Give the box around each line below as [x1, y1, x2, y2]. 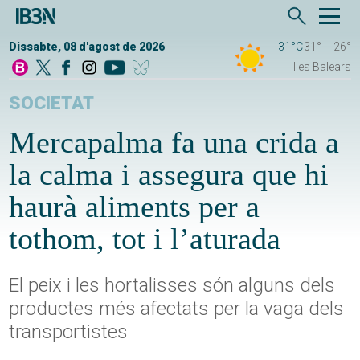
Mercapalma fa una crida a [9, 125, 340, 160]
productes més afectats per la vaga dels [9, 297, 345, 321]
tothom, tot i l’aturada [9, 222, 281, 256]
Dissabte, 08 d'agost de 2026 [9, 40, 166, 54]
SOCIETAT [9, 92, 95, 115]
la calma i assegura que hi [9, 157, 329, 192]
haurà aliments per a [9, 190, 260, 224]
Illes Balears [290, 60, 351, 74]
